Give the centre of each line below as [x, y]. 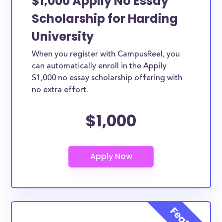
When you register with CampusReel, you [106, 55]
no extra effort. [60, 90]
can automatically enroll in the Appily [99, 66]
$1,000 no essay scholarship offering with [107, 78]
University [63, 36]
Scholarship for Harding [105, 19]
